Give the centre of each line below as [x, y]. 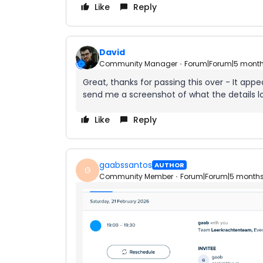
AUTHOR [169, 165]
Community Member [136, 176]
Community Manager [138, 63]
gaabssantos [126, 165]
